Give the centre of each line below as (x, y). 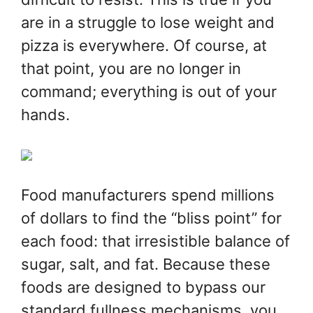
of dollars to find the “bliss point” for (151, 218)
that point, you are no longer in (131, 69)
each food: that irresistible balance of (155, 241)
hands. (45, 115)
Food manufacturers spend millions (148, 195)
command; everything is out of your (149, 92)
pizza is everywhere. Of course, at (144, 46)
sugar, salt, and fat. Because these (146, 264)
